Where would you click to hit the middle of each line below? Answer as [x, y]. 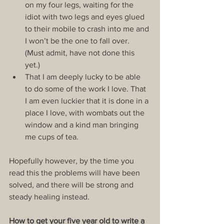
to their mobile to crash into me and [88, 28]
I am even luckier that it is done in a [88, 100]
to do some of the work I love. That [86, 88]
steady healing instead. [49, 196]
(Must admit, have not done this [81, 52]
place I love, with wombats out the [86, 112]
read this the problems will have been [75, 172]
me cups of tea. [53, 136]
